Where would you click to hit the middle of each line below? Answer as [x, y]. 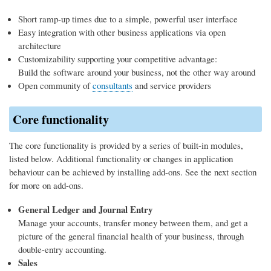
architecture [40, 46]
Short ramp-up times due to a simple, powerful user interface [128, 19]
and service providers [172, 86]
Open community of [55, 86]
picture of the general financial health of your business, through [131, 236]
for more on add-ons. [46, 185]
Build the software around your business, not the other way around [137, 72]
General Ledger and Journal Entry [85, 209]
